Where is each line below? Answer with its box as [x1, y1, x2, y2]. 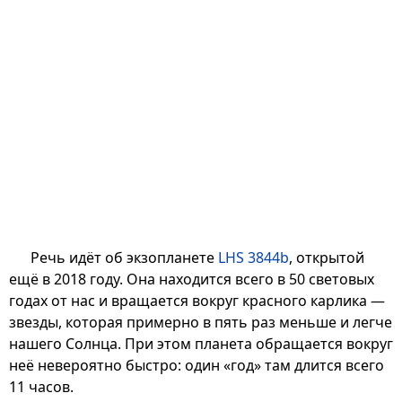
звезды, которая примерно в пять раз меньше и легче [9, 311, 392, 332]
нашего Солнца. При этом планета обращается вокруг [9, 333, 393, 354]
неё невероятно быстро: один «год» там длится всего [9, 354, 384, 375]
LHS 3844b [218, 247, 289, 267]
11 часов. [9, 376, 74, 397]
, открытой [289, 247, 364, 267]
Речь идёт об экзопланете [31, 247, 218, 267]
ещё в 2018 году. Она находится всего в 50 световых [9, 268, 374, 289]
